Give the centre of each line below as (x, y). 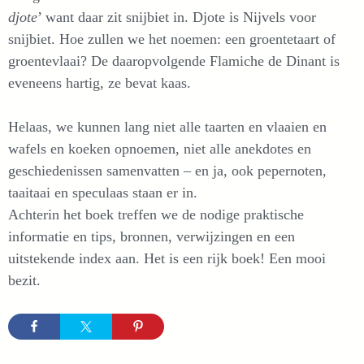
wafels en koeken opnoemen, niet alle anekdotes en (160, 149)
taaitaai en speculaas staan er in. (103, 193)
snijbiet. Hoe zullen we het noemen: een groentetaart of (172, 39)
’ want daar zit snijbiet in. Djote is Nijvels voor (177, 17)
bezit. (24, 281)
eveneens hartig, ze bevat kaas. (100, 83)
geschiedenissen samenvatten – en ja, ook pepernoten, (167, 171)
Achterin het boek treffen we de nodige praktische (156, 215)
